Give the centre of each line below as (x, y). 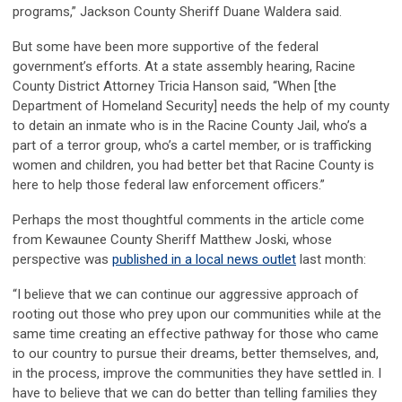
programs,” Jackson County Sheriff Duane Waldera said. (177, 12)
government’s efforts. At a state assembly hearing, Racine (184, 67)
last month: (331, 260)
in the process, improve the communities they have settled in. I (197, 374)
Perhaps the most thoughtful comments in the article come (188, 220)
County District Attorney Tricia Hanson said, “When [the (175, 87)
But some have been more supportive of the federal (166, 47)
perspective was (62, 260)
